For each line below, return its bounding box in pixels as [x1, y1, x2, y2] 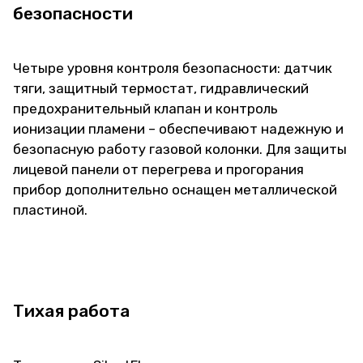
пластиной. [13, 202, 88, 218]
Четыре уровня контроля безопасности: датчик [13, 60, 332, 76]
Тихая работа [13, 301, 130, 321]
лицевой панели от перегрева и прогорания [13, 161, 304, 177]
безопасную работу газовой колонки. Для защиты [13, 141, 347, 157]
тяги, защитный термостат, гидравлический [13, 80, 309, 96]
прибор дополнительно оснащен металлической [13, 181, 337, 198]
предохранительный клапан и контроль [13, 100, 278, 117]
